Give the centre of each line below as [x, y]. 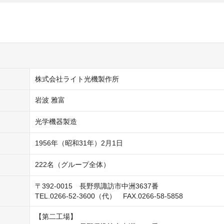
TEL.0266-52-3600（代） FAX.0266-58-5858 [109, 196]
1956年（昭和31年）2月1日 [79, 143]
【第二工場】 [56, 216]
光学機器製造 [56, 121]
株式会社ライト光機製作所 [77, 79]
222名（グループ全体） [72, 164]
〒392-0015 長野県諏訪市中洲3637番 [97, 186]
